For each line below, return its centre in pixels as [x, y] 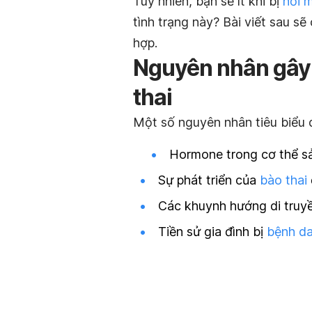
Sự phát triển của [209, 180]
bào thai [283, 180]
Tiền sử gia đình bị [212, 232]
